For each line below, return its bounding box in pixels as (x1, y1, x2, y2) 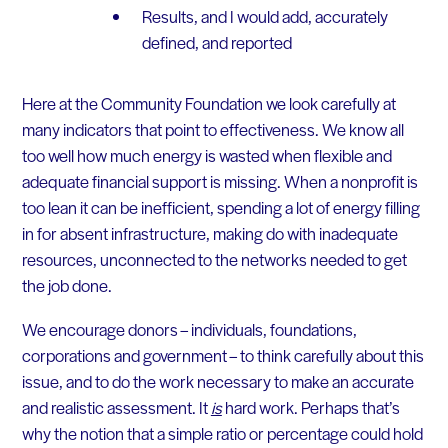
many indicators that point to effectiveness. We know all (21, 117, 404, 142)
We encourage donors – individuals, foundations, (21, 316, 357, 341)
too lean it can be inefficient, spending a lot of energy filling (21, 195, 420, 220)
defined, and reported (141, 29, 292, 54)
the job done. (21, 273, 112, 298)
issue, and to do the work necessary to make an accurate (21, 368, 414, 393)
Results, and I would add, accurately (141, 3, 388, 28)
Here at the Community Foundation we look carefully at (21, 91, 396, 116)
